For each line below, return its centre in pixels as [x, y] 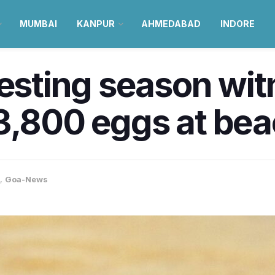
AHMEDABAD [171, 24]
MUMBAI [38, 24]
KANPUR [95, 24]
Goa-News [26, 180]
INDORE [237, 24]
